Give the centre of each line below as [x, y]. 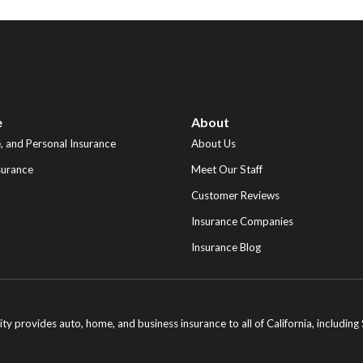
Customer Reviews [235, 196]
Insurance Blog [226, 248]
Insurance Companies [242, 222]
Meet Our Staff [226, 170]
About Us [213, 144]
